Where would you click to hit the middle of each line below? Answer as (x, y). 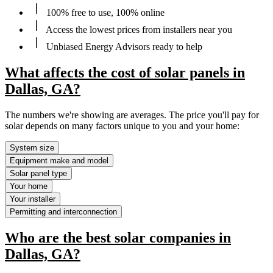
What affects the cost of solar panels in (125, 72)
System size (32, 147)
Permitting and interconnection (63, 211)
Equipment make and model (59, 160)
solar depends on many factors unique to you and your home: (122, 126)
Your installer (33, 199)
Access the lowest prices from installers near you (138, 29)
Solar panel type (38, 173)
